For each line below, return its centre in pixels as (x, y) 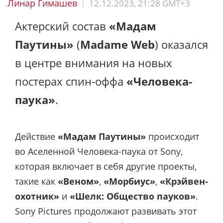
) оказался (181, 44)
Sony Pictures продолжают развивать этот (106, 211)
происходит (172, 136)
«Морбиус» (129, 181)
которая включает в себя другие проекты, (106, 166)
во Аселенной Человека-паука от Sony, (99, 151)
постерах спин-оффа (71, 81)
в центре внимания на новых (94, 63)
